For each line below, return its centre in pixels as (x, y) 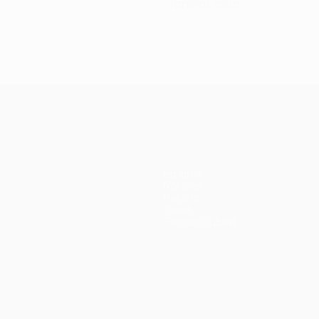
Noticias (183, 186)
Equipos (183, 174)
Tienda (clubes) (200, 222)
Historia (182, 198)
